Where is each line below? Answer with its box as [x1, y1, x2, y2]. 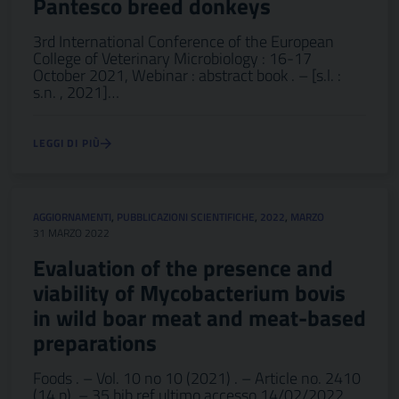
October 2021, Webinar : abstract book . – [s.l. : [33, 63, 341, 87]
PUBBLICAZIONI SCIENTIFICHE [117, 208, 255, 225]
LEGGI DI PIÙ [33, 134, 101, 151]
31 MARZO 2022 [33, 224, 110, 241]
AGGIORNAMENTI [33, 208, 111, 225]
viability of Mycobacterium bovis [33, 276, 346, 310]
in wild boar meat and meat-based [33, 301, 366, 335]
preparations [33, 326, 157, 360]
